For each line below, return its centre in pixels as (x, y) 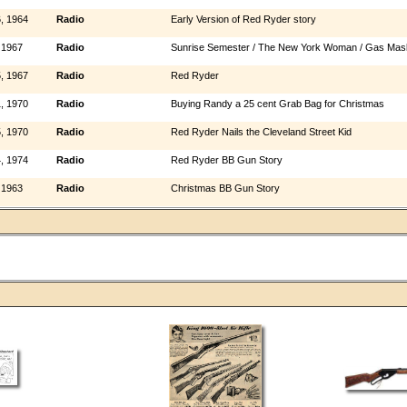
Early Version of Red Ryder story (243, 19)
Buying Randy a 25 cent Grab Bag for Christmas (277, 103)
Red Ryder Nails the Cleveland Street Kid (261, 131)
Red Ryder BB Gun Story (226, 159)
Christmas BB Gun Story (225, 188)
